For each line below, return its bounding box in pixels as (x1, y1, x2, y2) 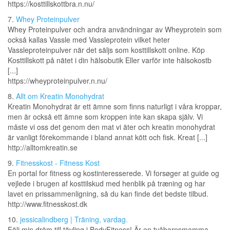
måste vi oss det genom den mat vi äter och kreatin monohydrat (8, 122, 215, 132)
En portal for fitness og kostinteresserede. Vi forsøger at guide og (8, 168, 219, 179)
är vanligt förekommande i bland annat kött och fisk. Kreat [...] (8, 132, 207, 143)
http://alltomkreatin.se (8, 142, 78, 153)
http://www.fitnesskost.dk (8, 199, 87, 209)
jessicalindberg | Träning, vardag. (20, 214, 128, 225)
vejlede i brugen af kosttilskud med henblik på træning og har (8, 178, 205, 189)
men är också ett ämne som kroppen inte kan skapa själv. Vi (8, 111, 203, 122)
